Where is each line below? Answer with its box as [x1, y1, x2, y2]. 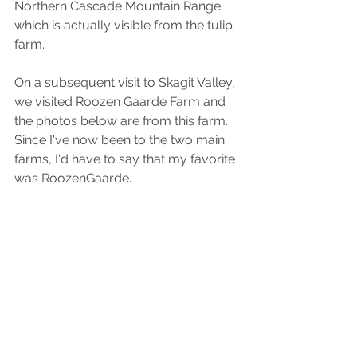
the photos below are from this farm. [14, 113, 231, 129]
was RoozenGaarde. [14, 171, 131, 186]
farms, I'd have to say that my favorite [14, 151, 238, 167]
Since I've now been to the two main [14, 132, 228, 148]
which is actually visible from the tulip [14, 18, 236, 33]
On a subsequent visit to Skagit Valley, [14, 75, 238, 91]
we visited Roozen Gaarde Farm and [14, 94, 229, 110]
